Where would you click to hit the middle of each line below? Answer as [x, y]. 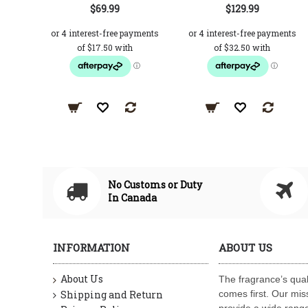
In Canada [132, 197]
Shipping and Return [112, 294]
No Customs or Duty [155, 184]
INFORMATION [91, 247]
